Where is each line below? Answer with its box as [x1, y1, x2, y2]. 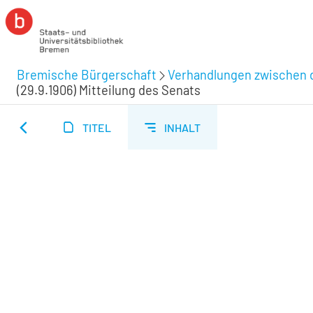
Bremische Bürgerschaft [17, 66, 156, 82]
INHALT [164, 120, 201, 134]
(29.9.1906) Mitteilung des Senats [17, 82, 201, 98]
